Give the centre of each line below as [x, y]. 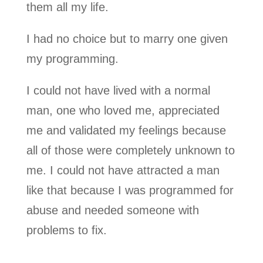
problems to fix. [66, 230]
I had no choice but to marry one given [127, 38]
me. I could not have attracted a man [123, 170]
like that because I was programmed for [130, 190]
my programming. [72, 58]
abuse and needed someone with [112, 210]
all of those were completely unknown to [130, 150]
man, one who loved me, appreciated [123, 110]
